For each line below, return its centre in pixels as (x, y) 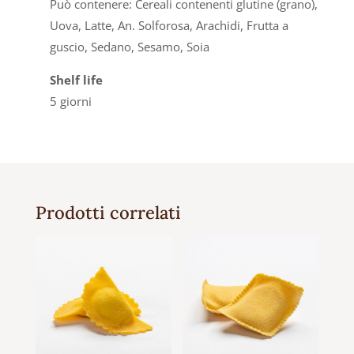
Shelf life (76, 80)
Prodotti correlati (108, 213)
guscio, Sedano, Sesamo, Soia (129, 47)
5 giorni (70, 102)
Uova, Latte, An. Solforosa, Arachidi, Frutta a (169, 26)
